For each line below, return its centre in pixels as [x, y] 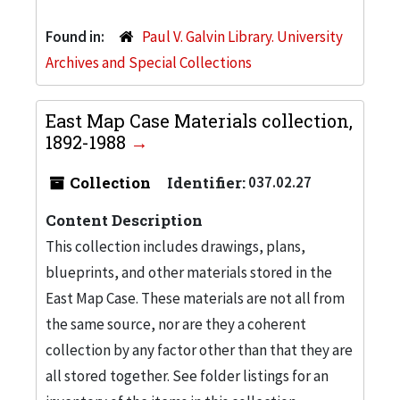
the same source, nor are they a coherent [176, 324]
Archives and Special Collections [149, 62]
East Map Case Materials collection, [199, 120]
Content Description [124, 220]
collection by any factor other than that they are [199, 350]
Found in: [76, 36]
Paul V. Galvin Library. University [242, 36]
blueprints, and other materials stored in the [189, 272]
